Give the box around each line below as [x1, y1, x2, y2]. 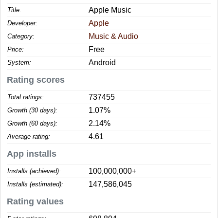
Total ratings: [7, 93, 44, 101]
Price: [7, 46, 24, 53]
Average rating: [7, 133, 50, 140]
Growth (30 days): [7, 107, 57, 114]
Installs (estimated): [7, 181, 63, 188]
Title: [7, 6, 21, 14]
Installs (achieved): [7, 167, 61, 175]
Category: [7, 33, 35, 40]
